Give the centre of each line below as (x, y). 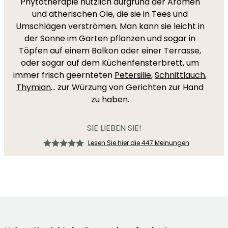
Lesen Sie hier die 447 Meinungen (138, 143)
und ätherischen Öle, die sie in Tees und (110, 14)
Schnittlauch (180, 75)
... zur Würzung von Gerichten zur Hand (127, 87)
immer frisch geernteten (64, 75)
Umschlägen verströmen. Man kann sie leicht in (110, 26)
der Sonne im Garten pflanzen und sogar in (110, 38)
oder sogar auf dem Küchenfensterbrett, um (110, 63)
